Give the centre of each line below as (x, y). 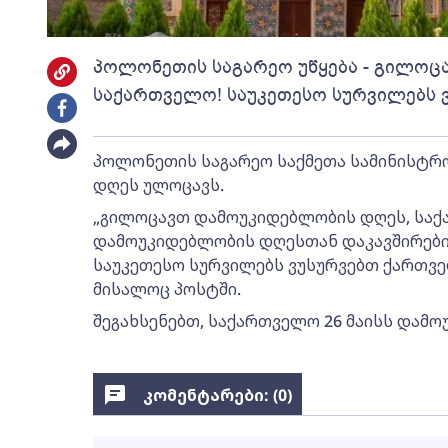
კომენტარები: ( (210, 394)
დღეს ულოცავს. (158, 184)
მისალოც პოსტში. (166, 288)
